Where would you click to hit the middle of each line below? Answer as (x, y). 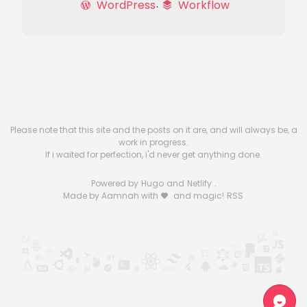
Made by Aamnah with (112, 196)
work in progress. (153, 142)
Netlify (200, 183)
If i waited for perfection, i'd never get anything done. (153, 155)
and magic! (199, 196)
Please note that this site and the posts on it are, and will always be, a (153, 130)
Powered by (115, 183)
